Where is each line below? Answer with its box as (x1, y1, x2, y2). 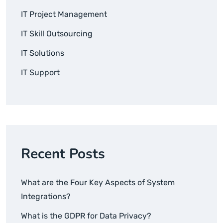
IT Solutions (21, 48, 64, 58)
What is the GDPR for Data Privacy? (21, 211, 151, 221)
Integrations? (21, 192, 71, 202)
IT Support (21, 68, 60, 78)
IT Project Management (21, 9, 107, 19)
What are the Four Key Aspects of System (21, 178, 175, 188)
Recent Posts (21, 144, 105, 164)
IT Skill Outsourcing (21, 29, 93, 39)
